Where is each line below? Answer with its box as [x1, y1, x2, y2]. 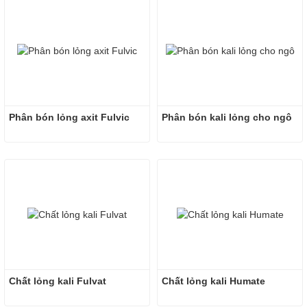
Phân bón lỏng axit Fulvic [9, 112, 130, 123]
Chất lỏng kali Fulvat [9, 275, 106, 286]
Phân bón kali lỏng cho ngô [162, 112, 292, 123]
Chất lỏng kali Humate [162, 275, 265, 286]
